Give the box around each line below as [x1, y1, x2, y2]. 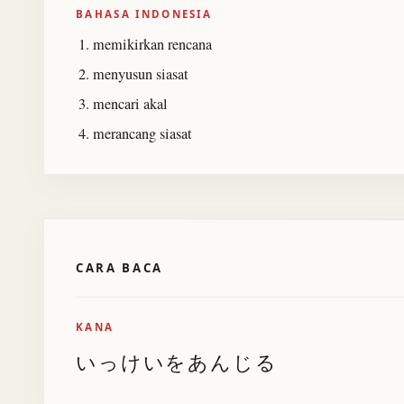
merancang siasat [93, 124, 193, 144]
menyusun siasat [93, 63, 189, 84]
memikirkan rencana [93, 33, 213, 54]
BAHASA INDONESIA [76, 6, 213, 21]
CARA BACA [76, 259, 163, 276]
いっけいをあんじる [76, 347, 278, 375]
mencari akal [93, 93, 169, 114]
